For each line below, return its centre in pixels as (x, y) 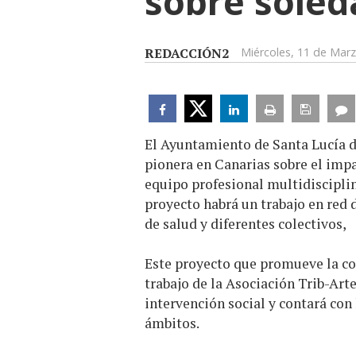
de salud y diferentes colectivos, (246, 224)
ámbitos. (172, 323)
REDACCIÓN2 (187, 54)
